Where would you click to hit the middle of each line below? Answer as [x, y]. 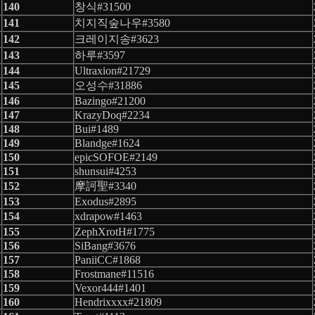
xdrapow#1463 [108, 216]
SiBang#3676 [105, 245]
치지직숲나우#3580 [122, 22]
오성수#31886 [108, 85]
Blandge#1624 [107, 143]
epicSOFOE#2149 [116, 157]
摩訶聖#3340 [105, 186]
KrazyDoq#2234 [112, 115]
